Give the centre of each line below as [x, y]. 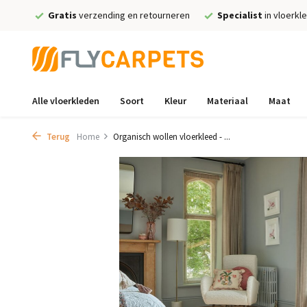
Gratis [62, 15]
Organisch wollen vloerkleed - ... [172, 137]
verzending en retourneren [133, 15]
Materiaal [228, 101]
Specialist [240, 15]
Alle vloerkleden [66, 101]
